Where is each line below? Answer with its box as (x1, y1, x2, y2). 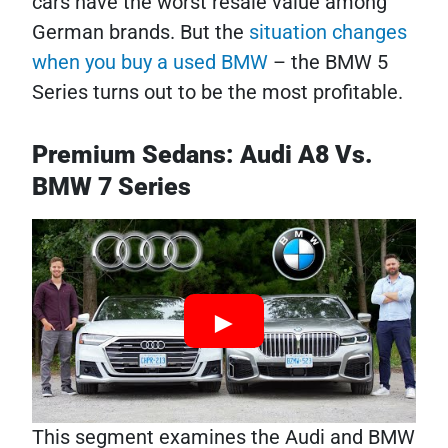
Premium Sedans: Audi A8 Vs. (32, 139, 373, 169)
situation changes (249, 19, 407, 44)
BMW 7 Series (32, 171, 191, 201)
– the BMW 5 (273, 49, 388, 74)
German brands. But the (32, 19, 249, 44)
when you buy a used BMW (32, 49, 273, 74)
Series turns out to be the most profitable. (32, 79, 403, 104)
